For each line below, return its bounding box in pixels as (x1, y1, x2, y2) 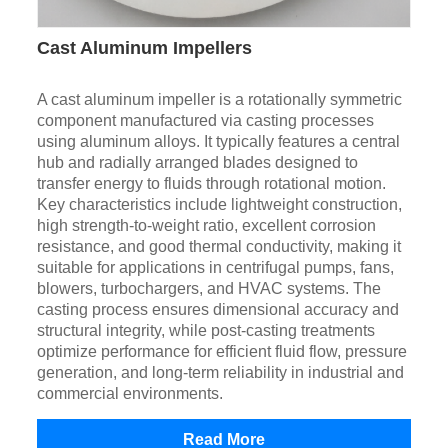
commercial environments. (36, 385, 223, 403)
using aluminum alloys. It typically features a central (36, 133, 400, 151)
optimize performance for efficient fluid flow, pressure (36, 343, 407, 361)
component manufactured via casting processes (36, 112, 374, 130)
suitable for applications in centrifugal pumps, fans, (36, 259, 394, 277)
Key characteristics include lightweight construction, (36, 196, 402, 214)
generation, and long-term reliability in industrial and (36, 364, 404, 382)
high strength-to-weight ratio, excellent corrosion (36, 217, 376, 235)
